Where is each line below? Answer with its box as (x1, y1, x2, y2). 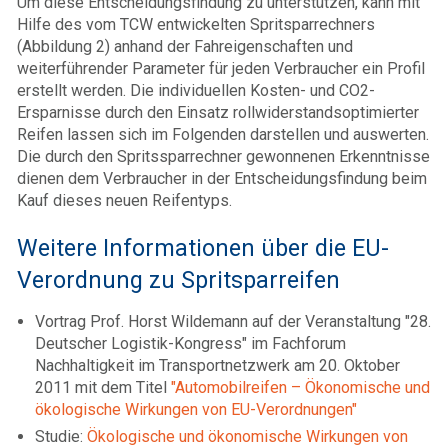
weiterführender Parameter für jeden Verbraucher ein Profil (17, 58, 425, 78)
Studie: (35, 426, 87, 446)
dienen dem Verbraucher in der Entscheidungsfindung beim (17, 168, 427, 188)
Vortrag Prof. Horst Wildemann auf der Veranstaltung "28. (35, 311, 431, 331)
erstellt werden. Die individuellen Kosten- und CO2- (17, 80, 375, 100)
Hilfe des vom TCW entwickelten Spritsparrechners (17, 14, 375, 34)
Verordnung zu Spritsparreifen (17, 265, 340, 294)
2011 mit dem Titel (35, 377, 171, 397)
